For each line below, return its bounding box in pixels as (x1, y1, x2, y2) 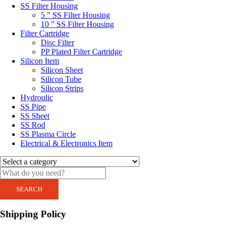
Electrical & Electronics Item (20, 138, 112, 148)
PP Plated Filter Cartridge (41, 47, 122, 56)
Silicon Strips (41, 83, 83, 93)
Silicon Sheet (41, 65, 83, 74)
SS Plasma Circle (20, 129, 76, 138)
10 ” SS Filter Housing (41, 19, 114, 28)
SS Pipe (20, 102, 46, 111)
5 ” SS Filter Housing (41, 10, 110, 19)
